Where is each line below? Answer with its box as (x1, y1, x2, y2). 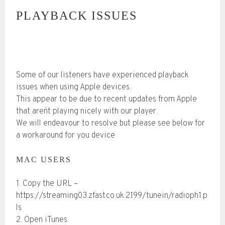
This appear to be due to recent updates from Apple (16, 94, 197, 105)
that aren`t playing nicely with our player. (16, 106, 158, 117)
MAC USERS (16, 155, 71, 164)
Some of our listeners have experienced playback (16, 70, 189, 81)
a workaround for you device (16, 131, 115, 141)
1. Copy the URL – (16, 179, 78, 189)
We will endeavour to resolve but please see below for (16, 119, 205, 129)
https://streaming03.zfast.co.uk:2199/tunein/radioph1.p (16, 191, 207, 201)
